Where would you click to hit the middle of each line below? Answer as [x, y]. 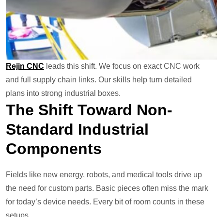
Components [54, 149]
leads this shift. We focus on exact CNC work [122, 66]
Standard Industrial [77, 130]
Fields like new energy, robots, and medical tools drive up [104, 175]
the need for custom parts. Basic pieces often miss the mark [107, 188]
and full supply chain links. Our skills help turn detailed [99, 80]
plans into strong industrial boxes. [63, 93]
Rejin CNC [25, 66]
